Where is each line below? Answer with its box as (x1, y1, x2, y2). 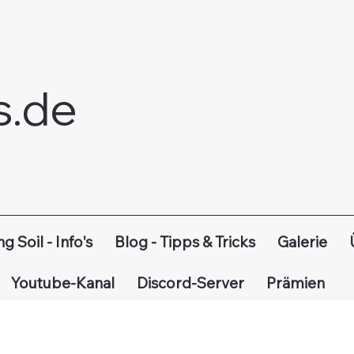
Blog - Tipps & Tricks (114, 232, 255, 252)
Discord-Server (136, 273, 244, 293)
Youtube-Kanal (10, 273, 115, 293)
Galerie (277, 232, 327, 252)
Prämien (265, 273, 325, 293)
